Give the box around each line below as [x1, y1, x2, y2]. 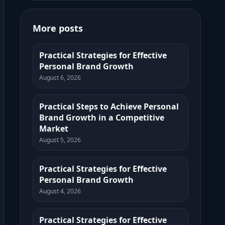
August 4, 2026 [39, 187, 81, 195]
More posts [33, 22, 83, 34]
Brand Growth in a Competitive [39, 112, 164, 123]
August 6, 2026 [39, 73, 81, 82]
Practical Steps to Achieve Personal [39, 101, 179, 112]
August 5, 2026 [39, 136, 81, 144]
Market [39, 123, 68, 134]
